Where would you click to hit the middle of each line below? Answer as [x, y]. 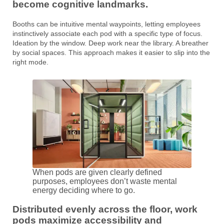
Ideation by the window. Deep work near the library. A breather [110, 43]
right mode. [30, 62]
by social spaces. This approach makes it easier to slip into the [111, 52]
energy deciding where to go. [84, 190]
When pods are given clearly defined [97, 172]
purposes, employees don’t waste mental [105, 181]
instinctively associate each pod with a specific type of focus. [107, 33]
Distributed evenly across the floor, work [105, 209]
